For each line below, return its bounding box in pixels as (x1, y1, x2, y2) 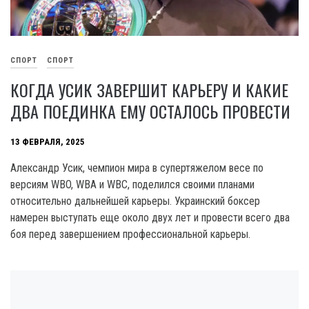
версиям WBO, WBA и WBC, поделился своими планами (10, 177, 255, 191)
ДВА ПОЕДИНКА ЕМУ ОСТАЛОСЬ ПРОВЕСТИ (10, 98, 290, 123)
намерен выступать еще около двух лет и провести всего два (10, 210, 290, 224)
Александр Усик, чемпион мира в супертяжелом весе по (10, 161, 263, 175)
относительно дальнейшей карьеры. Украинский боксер (10, 194, 260, 208)
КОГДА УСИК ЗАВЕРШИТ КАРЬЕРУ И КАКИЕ (10, 77, 288, 102)
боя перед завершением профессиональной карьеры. (10, 227, 253, 241)
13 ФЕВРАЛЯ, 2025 (10, 136, 85, 147)
